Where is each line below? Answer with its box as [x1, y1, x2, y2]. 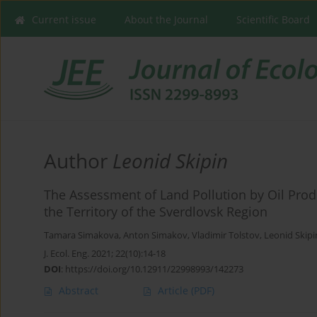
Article [158, 284, 191, 298]
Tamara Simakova [44, 229, 119, 242]
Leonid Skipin [113, 147, 228, 175]
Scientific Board [236, 13, 310, 26]
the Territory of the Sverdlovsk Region [44, 203, 267, 221]
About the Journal [125, 13, 208, 26]
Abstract [59, 284, 98, 298]
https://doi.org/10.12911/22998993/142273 [65, 263, 243, 276]
